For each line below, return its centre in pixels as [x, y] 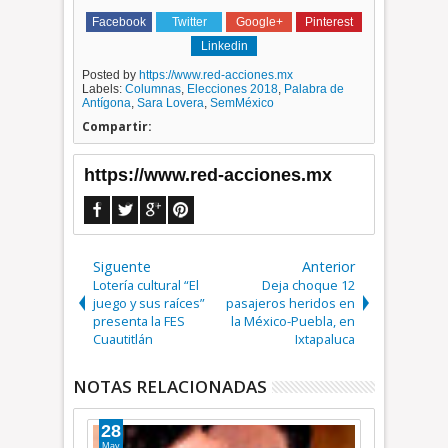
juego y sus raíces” [149, 303]
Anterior [328, 266]
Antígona [107, 103]
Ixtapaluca [324, 339]
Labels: [104, 89]
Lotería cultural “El [146, 285]
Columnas [153, 89]
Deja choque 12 [308, 285]
